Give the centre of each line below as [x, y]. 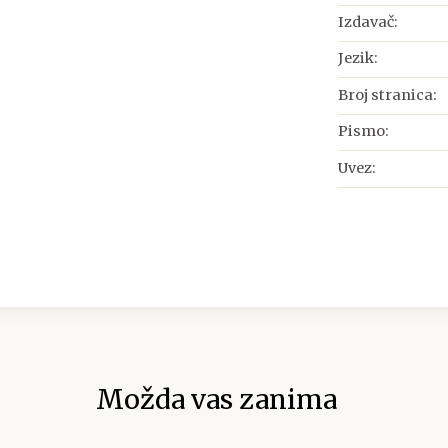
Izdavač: [367, 22]
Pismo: [363, 131]
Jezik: [357, 58]
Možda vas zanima [216, 400]
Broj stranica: [387, 94]
